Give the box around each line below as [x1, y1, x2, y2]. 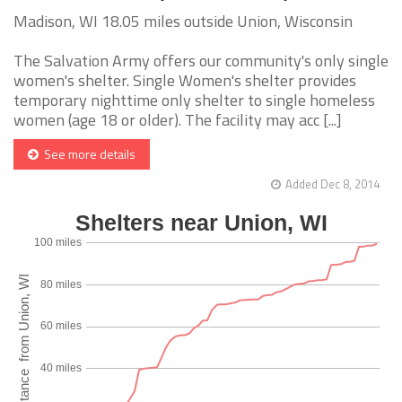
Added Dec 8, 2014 [285, 175, 380, 194]
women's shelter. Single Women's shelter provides [13, 68, 356, 93]
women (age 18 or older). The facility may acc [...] [13, 108, 342, 133]
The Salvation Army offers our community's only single [13, 48, 389, 74]
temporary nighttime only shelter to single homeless [13, 88, 375, 113]
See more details [39, 144, 135, 164]
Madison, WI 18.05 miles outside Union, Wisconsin [13, 9, 353, 34]
